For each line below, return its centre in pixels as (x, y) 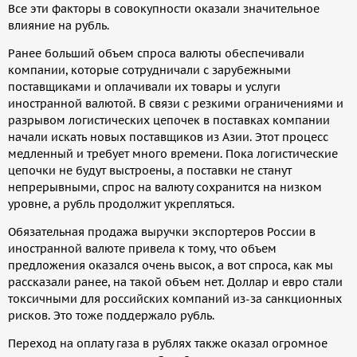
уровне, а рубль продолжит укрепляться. (121, 204)
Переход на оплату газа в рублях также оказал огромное (168, 343)
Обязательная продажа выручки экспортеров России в (162, 231)
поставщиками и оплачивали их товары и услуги (144, 86)
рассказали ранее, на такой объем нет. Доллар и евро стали (175, 282)
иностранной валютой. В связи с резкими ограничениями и (176, 103)
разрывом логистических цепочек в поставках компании (169, 120)
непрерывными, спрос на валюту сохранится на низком (165, 187)
